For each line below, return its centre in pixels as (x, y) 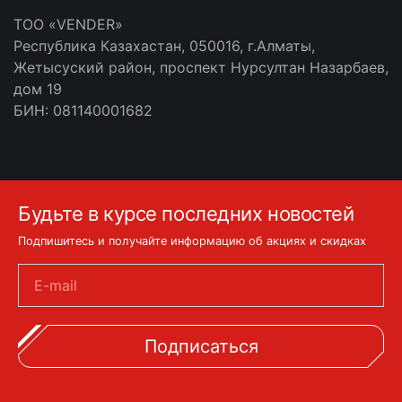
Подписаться (201, 346)
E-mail (56, 285)
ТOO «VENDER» (68, 24)
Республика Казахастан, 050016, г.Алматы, (164, 46)
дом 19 (38, 89)
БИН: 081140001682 (83, 110)
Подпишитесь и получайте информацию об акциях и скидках (192, 241)
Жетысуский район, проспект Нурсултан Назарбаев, (201, 67)
